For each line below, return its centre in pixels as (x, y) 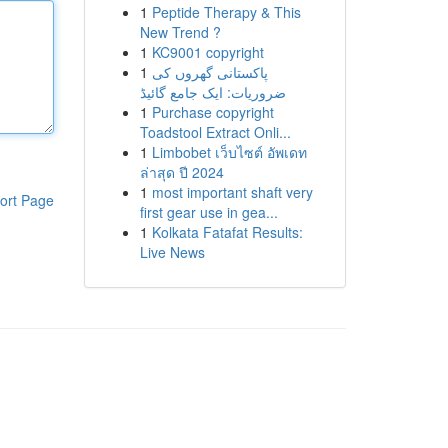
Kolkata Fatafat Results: (227, 232)
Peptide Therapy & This (226, 12)
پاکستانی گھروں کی (209, 72)
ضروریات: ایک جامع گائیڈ (212, 92)
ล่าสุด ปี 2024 (181, 172)
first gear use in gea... (208, 212)
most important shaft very (232, 192)
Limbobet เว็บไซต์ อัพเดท (229, 152)
